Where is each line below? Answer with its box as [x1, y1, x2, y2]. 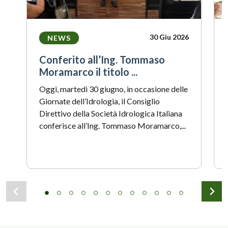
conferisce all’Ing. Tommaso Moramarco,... [39, 121, 186, 130]
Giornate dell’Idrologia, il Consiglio [39, 96, 160, 106]
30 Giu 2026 [150, 33, 189, 41]
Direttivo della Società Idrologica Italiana [39, 108, 182, 118]
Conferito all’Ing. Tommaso [39, 53, 165, 66]
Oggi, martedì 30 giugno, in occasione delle [39, 84, 188, 94]
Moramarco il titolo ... [39, 66, 137, 78]
